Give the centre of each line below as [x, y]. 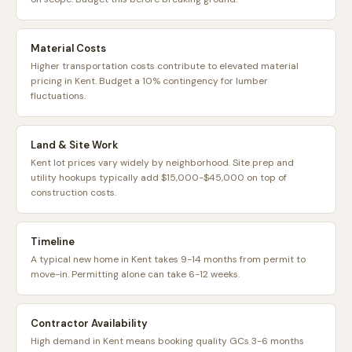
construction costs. [73, 192]
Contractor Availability [89, 323]
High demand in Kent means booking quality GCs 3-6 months [167, 341]
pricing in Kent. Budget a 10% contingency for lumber [149, 81]
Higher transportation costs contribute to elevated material [165, 66]
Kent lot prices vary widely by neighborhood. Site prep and [162, 163]
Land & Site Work [74, 145]
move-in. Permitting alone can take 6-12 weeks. [135, 274]
